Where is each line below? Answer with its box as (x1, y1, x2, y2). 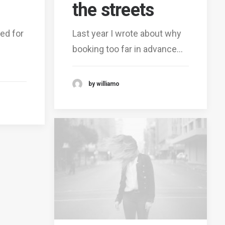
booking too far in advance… (72, 43, 183, 54)
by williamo (88, 80, 120, 87)
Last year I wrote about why (72, 28, 181, 39)
